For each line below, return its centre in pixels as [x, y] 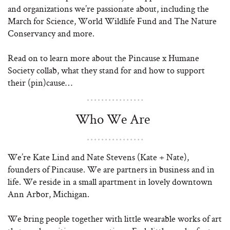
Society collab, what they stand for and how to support [106, 70]
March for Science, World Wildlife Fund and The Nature [112, 21]
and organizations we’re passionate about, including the [108, 8]
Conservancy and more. [51, 33]
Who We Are [112, 119]
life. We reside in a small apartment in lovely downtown [110, 181]
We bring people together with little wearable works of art [115, 218]
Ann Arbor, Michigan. [49, 194]
